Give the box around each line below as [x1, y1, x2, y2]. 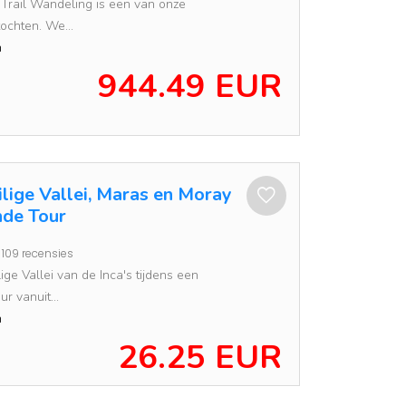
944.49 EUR [98, 64, 282, 109]
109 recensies [2, 246, 73, 261]
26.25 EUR [118, 335, 282, 380]
